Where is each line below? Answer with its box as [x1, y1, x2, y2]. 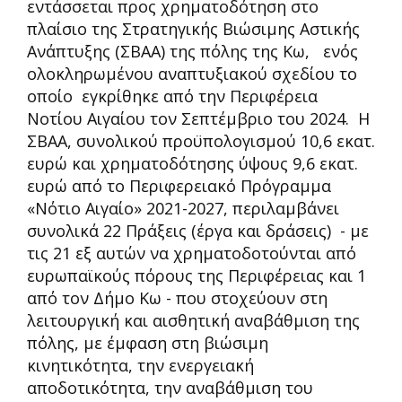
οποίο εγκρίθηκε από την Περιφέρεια [27, 84, 318, 107]
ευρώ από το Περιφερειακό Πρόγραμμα [27, 174, 331, 197]
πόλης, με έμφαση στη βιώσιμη [27, 331, 268, 354]
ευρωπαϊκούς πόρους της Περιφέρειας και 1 [27, 264, 366, 286]
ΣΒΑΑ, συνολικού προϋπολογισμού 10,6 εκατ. [27, 129, 375, 152]
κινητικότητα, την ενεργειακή [27, 354, 254, 376]
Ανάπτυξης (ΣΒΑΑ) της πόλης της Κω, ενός [27, 39, 358, 62]
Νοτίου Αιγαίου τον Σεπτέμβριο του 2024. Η [27, 107, 370, 129]
